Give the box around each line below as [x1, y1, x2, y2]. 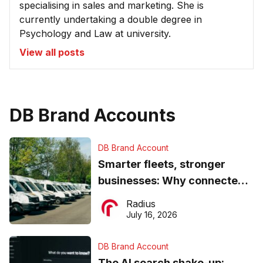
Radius [126, 198, 156, 210]
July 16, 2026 [126, 210, 177, 220]
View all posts [19, 46, 85, 59]
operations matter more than [97, 191, 248, 204]
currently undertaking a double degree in [19, 14, 202, 26]
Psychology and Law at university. [19, 28, 171, 40]
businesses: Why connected [97, 174, 245, 187]
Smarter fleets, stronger [97, 158, 225, 171]
